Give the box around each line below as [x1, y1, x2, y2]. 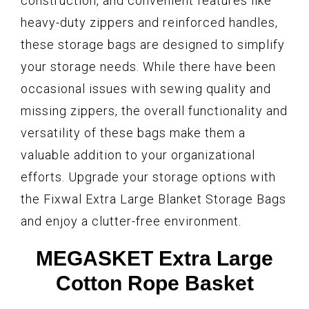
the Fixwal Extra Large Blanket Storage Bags [21, 192, 286, 207]
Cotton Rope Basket [55, 272, 254, 295]
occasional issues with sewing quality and [21, 81, 271, 97]
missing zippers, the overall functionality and [21, 103, 288, 119]
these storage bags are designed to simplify [21, 37, 285, 52]
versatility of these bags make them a [21, 126, 246, 141]
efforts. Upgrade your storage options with [21, 170, 276, 185]
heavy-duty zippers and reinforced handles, [21, 15, 278, 30]
